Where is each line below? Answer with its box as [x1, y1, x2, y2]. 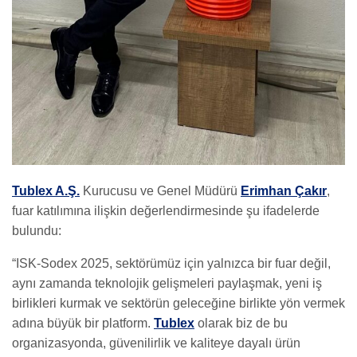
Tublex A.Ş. [12, 184, 80, 198]
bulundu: [12, 224, 61, 238]
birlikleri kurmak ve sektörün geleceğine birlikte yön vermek [12, 296, 345, 311]
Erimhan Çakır [241, 184, 327, 198]
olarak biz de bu [194, 316, 288, 331]
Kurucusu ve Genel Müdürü [80, 184, 241, 198]
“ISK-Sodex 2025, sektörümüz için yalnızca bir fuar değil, [12, 257, 331, 271]
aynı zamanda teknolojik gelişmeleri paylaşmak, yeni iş [12, 277, 322, 291]
